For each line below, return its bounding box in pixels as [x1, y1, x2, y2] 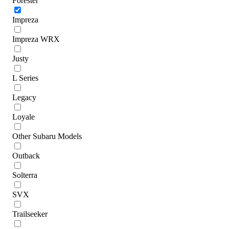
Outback [12, 151, 40, 160]
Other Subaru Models [12, 131, 82, 141]
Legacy [12, 93, 36, 102]
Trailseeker [12, 209, 48, 218]
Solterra [12, 170, 37, 179]
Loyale [12, 112, 35, 121]
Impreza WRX [12, 34, 60, 43]
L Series [12, 73, 38, 82]
